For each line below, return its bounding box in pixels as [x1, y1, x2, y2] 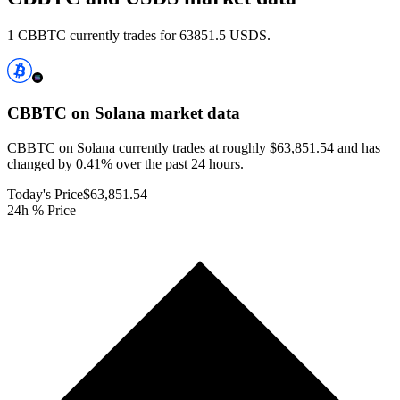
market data [146, 104, 240, 123]
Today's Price [7, 186, 83, 202]
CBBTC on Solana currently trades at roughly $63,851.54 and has [7, 139, 380, 155]
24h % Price [7, 202, 76, 218]
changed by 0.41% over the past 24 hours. [7, 155, 244, 171]
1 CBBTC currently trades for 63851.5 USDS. [7, 28, 271, 44]
